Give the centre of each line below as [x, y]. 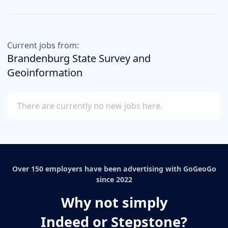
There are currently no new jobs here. [90, 106]
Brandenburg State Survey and [79, 58]
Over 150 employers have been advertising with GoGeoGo [114, 168]
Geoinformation [45, 72]
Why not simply [114, 202]
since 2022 [114, 179]
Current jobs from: [43, 45]
